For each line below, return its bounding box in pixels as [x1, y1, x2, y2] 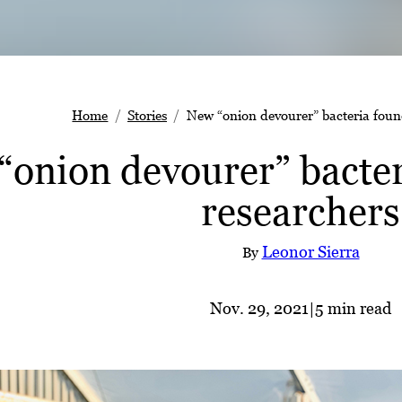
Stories [127, 107, 167, 124]
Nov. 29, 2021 [210, 299, 309, 319]
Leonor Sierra [261, 242, 360, 262]
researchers [201, 189, 400, 234]
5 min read [315, 299, 391, 319]
